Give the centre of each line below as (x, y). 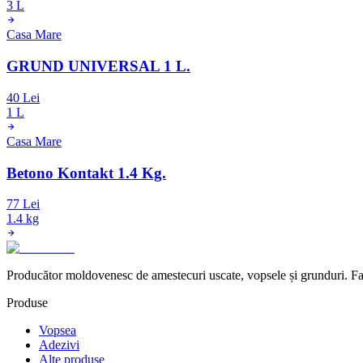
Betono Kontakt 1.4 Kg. (86, 173)
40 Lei (23, 97)
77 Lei (23, 204)
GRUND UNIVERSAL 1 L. (98, 66)
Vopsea (58, 331)
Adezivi (59, 345)
